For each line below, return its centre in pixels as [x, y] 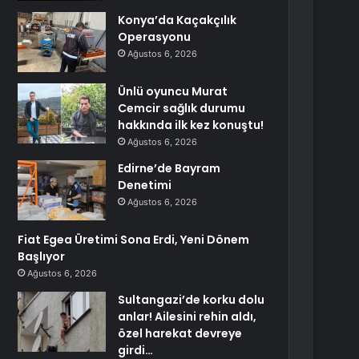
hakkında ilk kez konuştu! [191, 125]
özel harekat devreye [180, 333]
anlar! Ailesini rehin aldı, [188, 317]
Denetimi [145, 185]
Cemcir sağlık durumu [182, 108]
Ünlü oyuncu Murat [173, 91]
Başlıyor [42, 256]
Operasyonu [155, 37]
